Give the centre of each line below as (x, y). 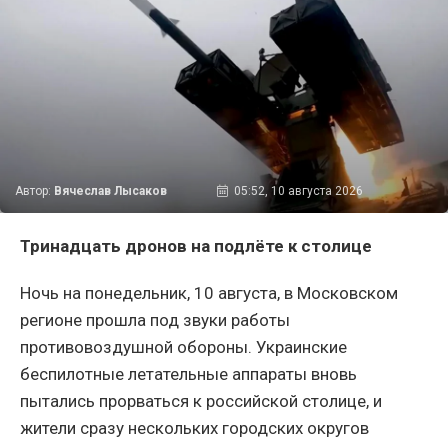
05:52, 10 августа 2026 (298, 190)
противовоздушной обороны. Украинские (183, 346)
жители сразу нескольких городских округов (194, 427)
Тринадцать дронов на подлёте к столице (196, 245)
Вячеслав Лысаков (110, 190)
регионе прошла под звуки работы (155, 319)
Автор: (34, 190)
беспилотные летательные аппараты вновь (188, 373)
